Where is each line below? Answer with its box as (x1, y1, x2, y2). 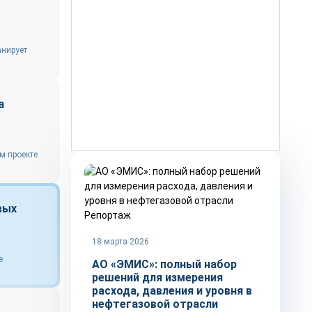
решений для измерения (92, 271, 223, 284)
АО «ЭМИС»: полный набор (92, 258, 237, 271)
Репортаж (84, 210, 131, 221)
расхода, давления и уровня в (92, 284, 252, 297)
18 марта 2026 (92, 237, 149, 247)
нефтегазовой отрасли (92, 297, 218, 311)
